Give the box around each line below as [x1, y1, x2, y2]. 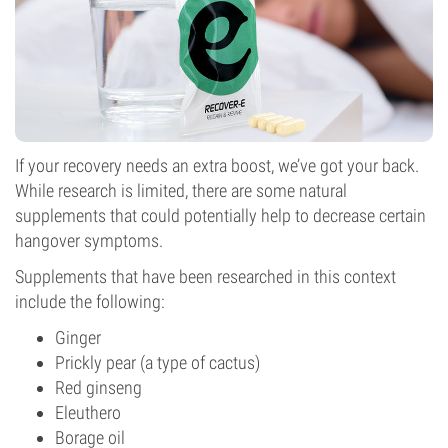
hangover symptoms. [15, 230, 163, 251]
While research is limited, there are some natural [15, 180, 347, 201]
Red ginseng [55, 377, 142, 398]
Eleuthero [55, 402, 121, 423]
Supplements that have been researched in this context [15, 266, 396, 287]
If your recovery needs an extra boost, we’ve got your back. [15, 155, 419, 176]
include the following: [15, 291, 165, 312]
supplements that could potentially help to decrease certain [15, 205, 426, 226]
